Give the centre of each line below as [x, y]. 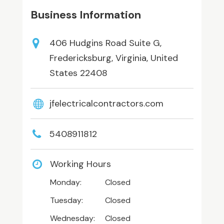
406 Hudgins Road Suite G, [105, 43]
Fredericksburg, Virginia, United [113, 58]
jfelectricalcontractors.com [106, 103]
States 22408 [78, 73]
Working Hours [80, 164]
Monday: [65, 182]
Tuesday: [66, 200]
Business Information [85, 14]
